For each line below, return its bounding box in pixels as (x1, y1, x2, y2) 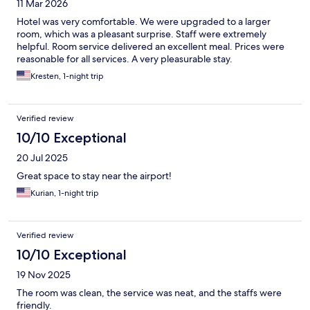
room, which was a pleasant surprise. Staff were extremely (17, 28, 266, 41)
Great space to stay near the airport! (17, 170, 172, 183)
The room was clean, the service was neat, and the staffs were (17, 286, 282, 300)
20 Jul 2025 (17, 152, 68, 165)
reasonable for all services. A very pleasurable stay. (17, 53, 232, 66)
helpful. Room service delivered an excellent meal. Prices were (17, 40, 284, 53)
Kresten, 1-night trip (30, 71, 104, 82)
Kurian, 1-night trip (30, 188, 99, 199)
